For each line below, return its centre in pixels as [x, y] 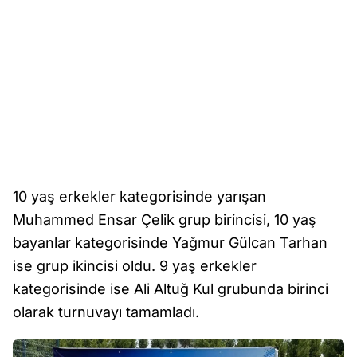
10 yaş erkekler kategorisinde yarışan [139, 197]
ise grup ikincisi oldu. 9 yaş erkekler [135, 266]
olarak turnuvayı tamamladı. [106, 312]
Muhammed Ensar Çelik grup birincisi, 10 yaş [165, 220]
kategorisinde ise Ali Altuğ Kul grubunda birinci [171, 289]
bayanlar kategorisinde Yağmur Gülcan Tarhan [170, 243]
